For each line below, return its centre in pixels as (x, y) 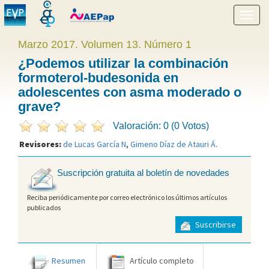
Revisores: (41, 144)
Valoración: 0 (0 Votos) (161, 126)
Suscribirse (215, 225)
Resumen (68, 260)
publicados (44, 207)
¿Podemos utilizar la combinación (123, 63)
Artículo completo (162, 260)
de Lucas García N (95, 144)
